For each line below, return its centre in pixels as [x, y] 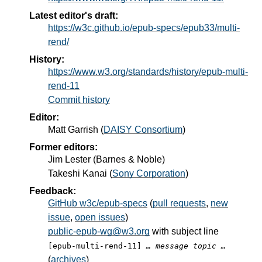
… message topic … [186, 246]
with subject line [184, 231]
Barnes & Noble [129, 159]
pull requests [179, 203]
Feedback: [53, 191]
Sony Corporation [149, 173]
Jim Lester [69, 159]
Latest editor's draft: [74, 15]
